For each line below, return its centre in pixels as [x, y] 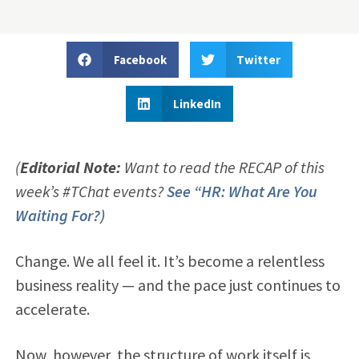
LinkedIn [197, 103]
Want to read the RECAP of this [222, 167]
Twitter [258, 59]
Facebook [140, 59]
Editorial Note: [70, 167]
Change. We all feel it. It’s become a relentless [169, 260]
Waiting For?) [60, 215]
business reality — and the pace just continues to [177, 284]
